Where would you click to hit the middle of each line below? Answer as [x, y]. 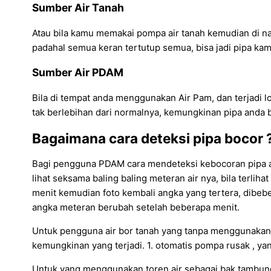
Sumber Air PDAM [78, 73]
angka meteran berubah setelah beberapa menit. [136, 207]
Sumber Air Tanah [78, 8]
